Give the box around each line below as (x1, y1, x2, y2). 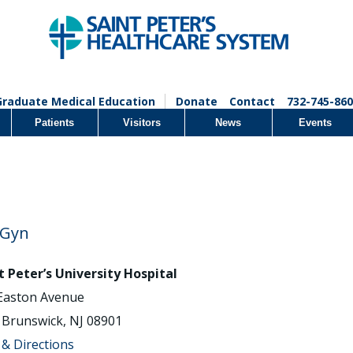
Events (299, 117, 333, 128)
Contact (229, 94, 275, 109)
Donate (175, 94, 217, 109)
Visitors (122, 117, 161, 128)
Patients (35, 117, 75, 128)
